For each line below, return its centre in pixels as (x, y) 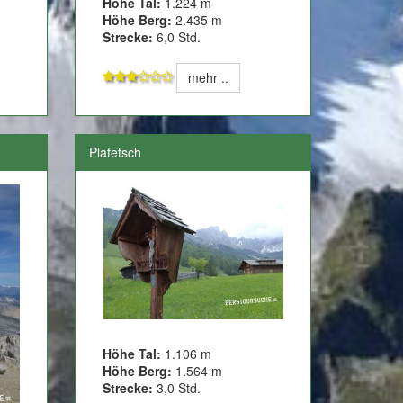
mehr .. (209, 78)
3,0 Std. (177, 388)
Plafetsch (116, 152)
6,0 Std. (177, 37)
